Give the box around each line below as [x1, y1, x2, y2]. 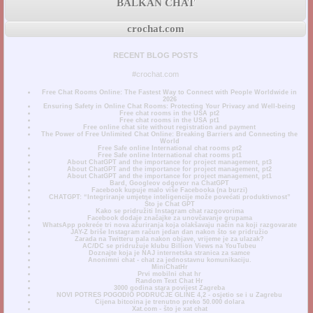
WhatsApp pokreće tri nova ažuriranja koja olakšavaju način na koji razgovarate [42, 221, 297, 228]
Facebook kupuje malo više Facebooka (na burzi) [92, 186, 248, 194]
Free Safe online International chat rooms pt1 [97, 151, 242, 159]
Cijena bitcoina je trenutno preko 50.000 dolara [94, 298, 245, 305]
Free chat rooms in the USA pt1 [119, 116, 220, 124]
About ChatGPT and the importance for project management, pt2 [67, 165, 272, 173]
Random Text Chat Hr [136, 277, 204, 284]
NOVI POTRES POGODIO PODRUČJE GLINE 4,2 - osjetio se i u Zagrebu [57, 291, 283, 298]
